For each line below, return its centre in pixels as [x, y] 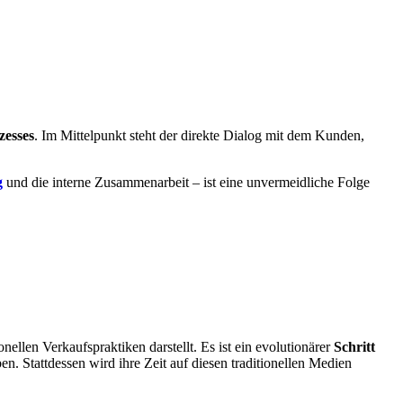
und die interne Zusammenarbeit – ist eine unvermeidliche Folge [186, 183]
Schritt [354, 347]
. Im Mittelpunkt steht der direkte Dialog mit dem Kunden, [199, 136]
